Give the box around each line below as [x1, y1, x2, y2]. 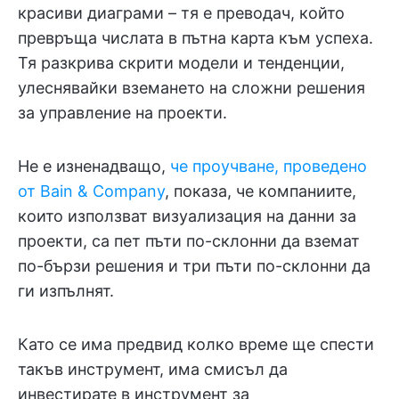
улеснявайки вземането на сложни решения [18, 78, 365, 97]
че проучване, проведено [170, 157, 367, 175]
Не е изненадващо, [18, 157, 170, 175]
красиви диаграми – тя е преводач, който [18, 4, 345, 22]
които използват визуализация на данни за [18, 207, 356, 225]
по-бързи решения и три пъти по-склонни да [18, 256, 370, 275]
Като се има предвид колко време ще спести [18, 335, 374, 354]
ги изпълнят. [18, 281, 114, 300]
